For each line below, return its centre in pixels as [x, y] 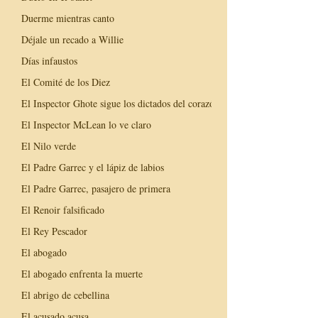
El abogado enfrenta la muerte [82, 273]
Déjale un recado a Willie [72, 39]
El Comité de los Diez [66, 82]
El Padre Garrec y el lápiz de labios [93, 167]
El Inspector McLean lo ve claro [86, 124]
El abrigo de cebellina [65, 295]
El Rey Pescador [54, 231]
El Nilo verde [49, 146]
